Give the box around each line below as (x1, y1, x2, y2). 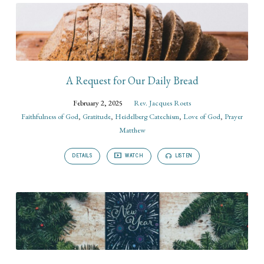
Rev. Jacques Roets (134, 97, 191, 108)
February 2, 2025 (73, 97, 123, 108)
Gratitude (82, 111, 111, 121)
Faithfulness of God (21, 111, 78, 121)
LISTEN (173, 151, 192, 160)
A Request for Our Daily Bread (65, 73, 199, 87)
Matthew (118, 124, 146, 135)
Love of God (183, 111, 220, 121)
